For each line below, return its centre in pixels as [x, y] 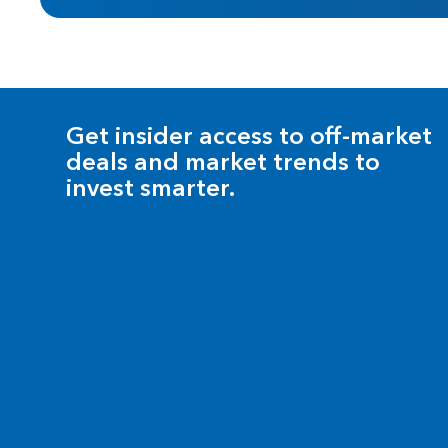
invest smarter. [150, 190]
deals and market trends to [223, 164]
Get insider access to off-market [249, 138]
